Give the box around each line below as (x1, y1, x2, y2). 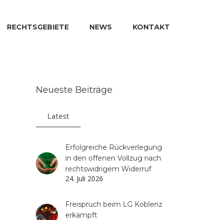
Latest (47, 112, 70, 121)
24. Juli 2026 (65, 174, 104, 183)
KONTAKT (133, 23, 170, 32)
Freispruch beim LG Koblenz (65, 200, 163, 209)
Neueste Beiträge (36, 84, 113, 95)
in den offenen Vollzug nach (65, 154, 162, 163)
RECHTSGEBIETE (7, 23, 69, 32)
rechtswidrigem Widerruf (65, 165, 152, 173)
